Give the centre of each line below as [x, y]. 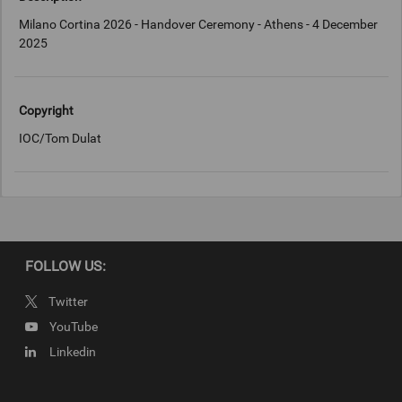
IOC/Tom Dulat [61, 139]
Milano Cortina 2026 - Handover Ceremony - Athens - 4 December [199, 25]
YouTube [74, 326]
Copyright [47, 110]
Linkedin [73, 351]
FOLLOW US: [66, 267]
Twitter [68, 301]
